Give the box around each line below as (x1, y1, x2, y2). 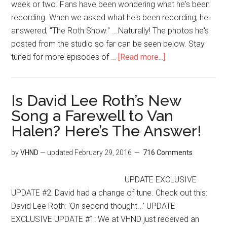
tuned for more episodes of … (11, 52, 119, 62)
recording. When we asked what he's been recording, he (11, 12, 209, 22)
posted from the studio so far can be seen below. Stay (11, 39, 205, 49)
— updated (39, 148, 75, 157)
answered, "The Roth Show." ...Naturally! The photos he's (11, 25, 209, 35)
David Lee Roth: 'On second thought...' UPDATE (11, 201, 176, 211)
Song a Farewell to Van (11, 106, 174, 125)
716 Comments (143, 148, 193, 157)
